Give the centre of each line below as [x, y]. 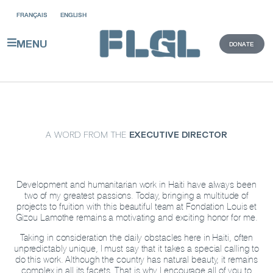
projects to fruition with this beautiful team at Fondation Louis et [136, 207]
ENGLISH [73, 15]
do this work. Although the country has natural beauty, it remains [136, 260]
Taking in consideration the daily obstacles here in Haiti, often [136, 238]
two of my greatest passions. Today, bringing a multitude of [136, 196]
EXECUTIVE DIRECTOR [178, 135]
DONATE [241, 44]
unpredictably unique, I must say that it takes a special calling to [136, 249]
